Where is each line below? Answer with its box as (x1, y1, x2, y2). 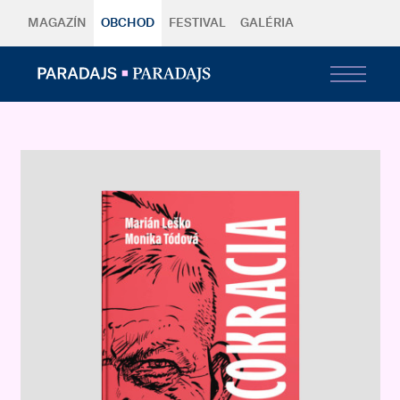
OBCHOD (100, 17, 154, 29)
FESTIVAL (168, 17, 226, 29)
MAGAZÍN (27, 17, 87, 29)
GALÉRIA (239, 17, 294, 29)
